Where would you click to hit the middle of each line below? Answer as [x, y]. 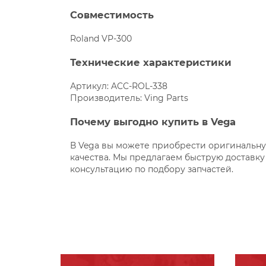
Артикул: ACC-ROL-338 [119, 86]
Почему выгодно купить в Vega [153, 121]
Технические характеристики [151, 62]
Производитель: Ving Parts [129, 98]
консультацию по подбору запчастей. [152, 169]
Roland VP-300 [101, 38]
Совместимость [112, 15]
